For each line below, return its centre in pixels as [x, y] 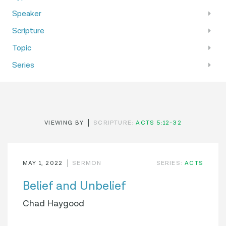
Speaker [27, 14]
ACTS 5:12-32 [159, 123]
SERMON [87, 163]
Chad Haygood [53, 204]
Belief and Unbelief [74, 186]
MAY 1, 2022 [43, 163]
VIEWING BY [64, 123]
